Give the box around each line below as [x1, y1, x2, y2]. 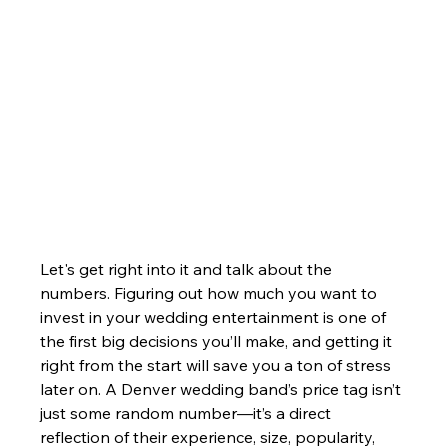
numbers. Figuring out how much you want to [40, 282, 382, 303]
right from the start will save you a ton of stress [40, 354, 396, 375]
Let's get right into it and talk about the [40, 258, 337, 279]
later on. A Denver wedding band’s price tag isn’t [40, 378, 406, 399]
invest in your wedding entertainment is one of [40, 306, 391, 327]
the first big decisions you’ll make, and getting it [40, 330, 397, 351]
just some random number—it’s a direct [40, 402, 336, 423]
